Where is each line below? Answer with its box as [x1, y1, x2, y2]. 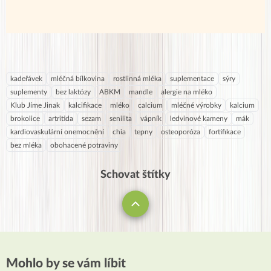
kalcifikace [68, 101, 102, 109]
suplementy [10, 88, 47, 96]
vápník [140, 114, 162, 122]
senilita [109, 114, 132, 122]
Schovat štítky [100, 169, 171, 180]
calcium [138, 101, 163, 109]
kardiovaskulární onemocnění [10, 128, 104, 135]
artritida [48, 114, 73, 122]
